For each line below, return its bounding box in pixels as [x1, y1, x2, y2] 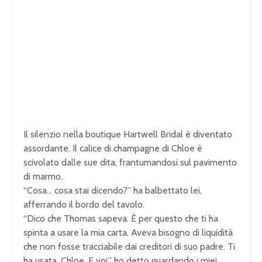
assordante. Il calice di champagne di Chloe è [23, 143, 202, 154]
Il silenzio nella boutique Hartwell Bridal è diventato [23, 129, 232, 140]
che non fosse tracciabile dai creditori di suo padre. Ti [23, 241, 235, 253]
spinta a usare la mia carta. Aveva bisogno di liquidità [23, 227, 233, 239]
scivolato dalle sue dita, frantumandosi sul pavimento [23, 157, 237, 168]
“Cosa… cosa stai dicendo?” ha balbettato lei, [23, 185, 202, 196]
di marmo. [23, 171, 63, 182]
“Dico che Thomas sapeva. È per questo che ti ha [23, 213, 218, 225]
